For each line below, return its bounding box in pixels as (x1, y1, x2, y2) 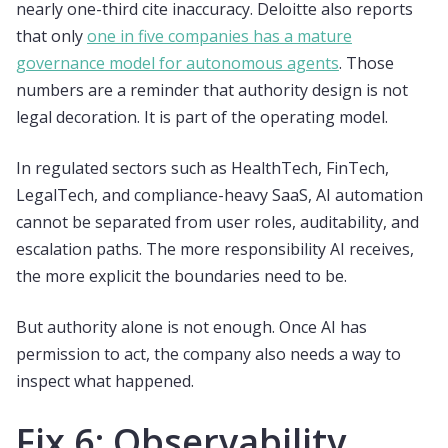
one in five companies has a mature (87, 25, 352, 47)
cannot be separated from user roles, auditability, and (16, 211, 419, 233)
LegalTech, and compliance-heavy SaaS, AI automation (16, 184, 423, 206)
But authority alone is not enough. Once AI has (16, 316, 367, 338)
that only (16, 25, 87, 47)
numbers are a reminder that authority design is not (16, 79, 408, 101)
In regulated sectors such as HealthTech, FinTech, (16, 157, 389, 179)
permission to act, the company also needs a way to (16, 343, 401, 365)
